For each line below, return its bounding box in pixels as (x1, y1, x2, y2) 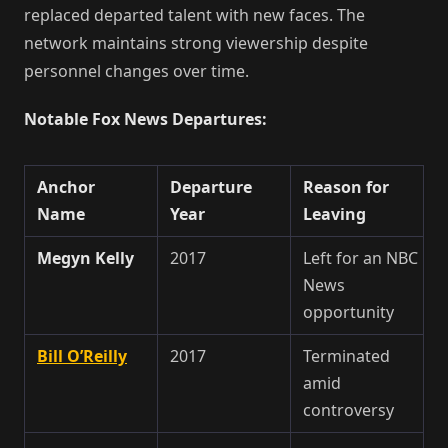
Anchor (37, 175, 95, 198)
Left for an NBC (303, 246, 418, 269)
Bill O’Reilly (37, 344, 127, 367)
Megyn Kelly (37, 246, 134, 269)
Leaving (303, 202, 366, 225)
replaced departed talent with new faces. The (24, 3, 365, 26)
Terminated (303, 344, 390, 367)
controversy (303, 398, 394, 421)
